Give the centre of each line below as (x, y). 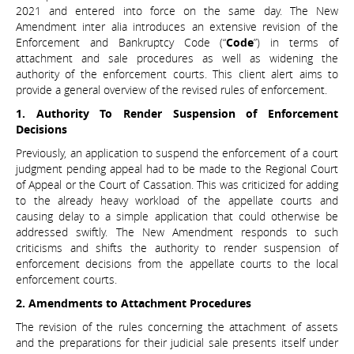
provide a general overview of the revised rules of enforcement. (171, 90)
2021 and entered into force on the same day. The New (177, 11)
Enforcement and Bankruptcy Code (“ (121, 43)
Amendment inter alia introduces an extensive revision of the (177, 27)
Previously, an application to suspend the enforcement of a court (177, 153)
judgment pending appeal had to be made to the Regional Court (177, 169)
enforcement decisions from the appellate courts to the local (177, 264)
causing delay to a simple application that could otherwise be (177, 217)
